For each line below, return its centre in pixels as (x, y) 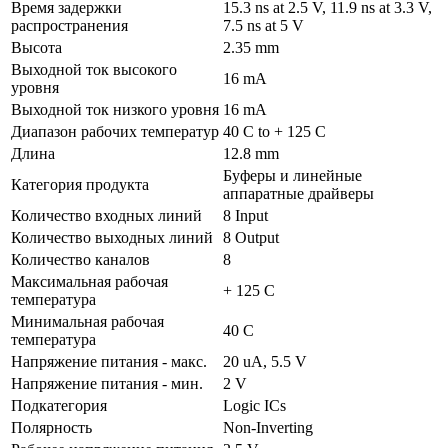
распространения (69, 25)
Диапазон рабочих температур (115, 131)
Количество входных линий (106, 215)
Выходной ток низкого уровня (115, 109)
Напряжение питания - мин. (107, 383)
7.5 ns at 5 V (263, 25)
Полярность (51, 427)
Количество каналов (80, 259)
